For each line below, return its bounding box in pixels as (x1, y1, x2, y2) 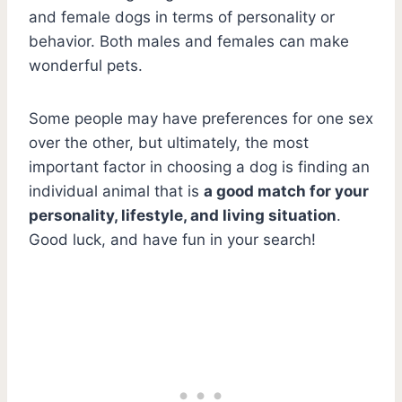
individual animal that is (29, 181, 204, 200)
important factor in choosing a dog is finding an (29, 157, 370, 176)
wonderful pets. (29, 56, 143, 74)
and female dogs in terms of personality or (29, 7, 335, 26)
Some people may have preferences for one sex (29, 109, 373, 127)
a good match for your (204, 181, 369, 200)
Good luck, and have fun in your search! (29, 230, 320, 249)
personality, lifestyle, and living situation (29, 205, 336, 224)
